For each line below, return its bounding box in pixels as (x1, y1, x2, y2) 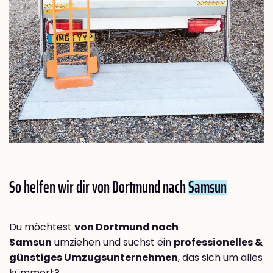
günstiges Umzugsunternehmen (9, 250, 178, 264)
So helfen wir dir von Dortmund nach (9, 174, 188, 199)
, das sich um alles (178, 250, 263, 264)
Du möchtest (9, 219, 74, 234)
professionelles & (174, 235, 263, 249)
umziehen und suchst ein (52, 235, 174, 249)
